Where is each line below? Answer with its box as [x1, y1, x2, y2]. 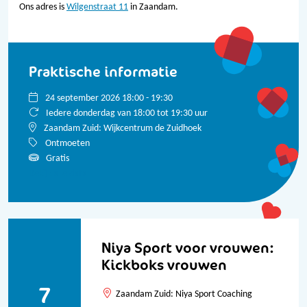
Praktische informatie [29, 62, 177, 81]
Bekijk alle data [29, 169, 87, 179]
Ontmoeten [43, 138, 90, 149]
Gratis [46, 153, 69, 164]
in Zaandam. [128, 2, 178, 12]
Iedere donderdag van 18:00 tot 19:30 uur [44, 108, 208, 119]
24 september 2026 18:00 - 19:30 [43, 93, 173, 103]
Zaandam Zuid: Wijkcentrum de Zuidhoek [44, 123, 201, 134]
